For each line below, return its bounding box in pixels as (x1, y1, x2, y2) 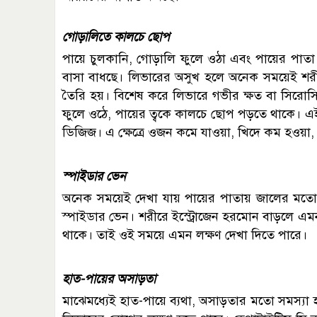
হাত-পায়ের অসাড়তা (62, 270, 156, 287)
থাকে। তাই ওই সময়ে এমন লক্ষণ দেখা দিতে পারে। (62, 226, 307, 243)
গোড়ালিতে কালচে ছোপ (62, 28, 170, 45)
